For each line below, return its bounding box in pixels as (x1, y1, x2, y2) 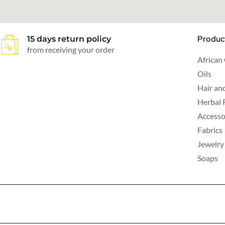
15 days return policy (27, 34, 111, 44)
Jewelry (197, 139, 224, 149)
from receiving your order (27, 44, 115, 54)
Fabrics (197, 125, 222, 135)
